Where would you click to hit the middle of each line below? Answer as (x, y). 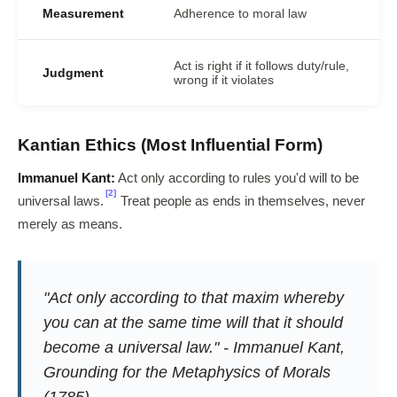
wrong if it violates (224, 80)
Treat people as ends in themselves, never (241, 201)
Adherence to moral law (240, 13)
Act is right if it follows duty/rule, (261, 66)
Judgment (73, 73)
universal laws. (61, 201)
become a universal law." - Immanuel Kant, (194, 347)
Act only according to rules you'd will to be (237, 178)
